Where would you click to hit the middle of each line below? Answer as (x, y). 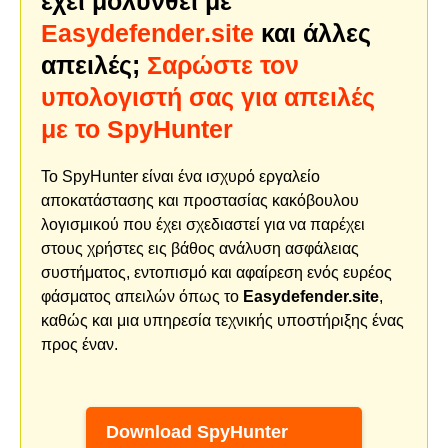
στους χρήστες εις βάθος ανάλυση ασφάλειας (200, 248)
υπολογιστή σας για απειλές (208, 96)
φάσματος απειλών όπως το (142, 296)
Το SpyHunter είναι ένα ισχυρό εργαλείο (180, 176)
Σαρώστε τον (223, 64)
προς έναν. (79, 344)
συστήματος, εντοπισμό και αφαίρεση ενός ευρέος (216, 272)
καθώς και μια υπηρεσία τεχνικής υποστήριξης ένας (222, 320)
